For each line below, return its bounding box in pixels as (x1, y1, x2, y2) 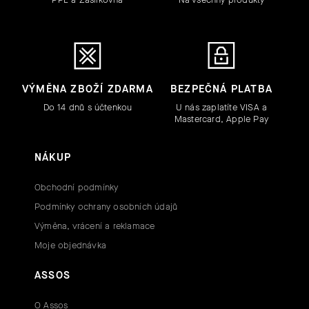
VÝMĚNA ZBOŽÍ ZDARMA (22, 81, 153, 96)
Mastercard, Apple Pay (174, 112, 269, 125)
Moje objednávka (34, 239, 106, 251)
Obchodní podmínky (34, 181, 119, 193)
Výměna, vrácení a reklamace (34, 219, 155, 232)
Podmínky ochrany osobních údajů (34, 200, 178, 212)
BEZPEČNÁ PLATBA (170, 81, 272, 96)
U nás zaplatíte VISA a (175, 101, 268, 113)
